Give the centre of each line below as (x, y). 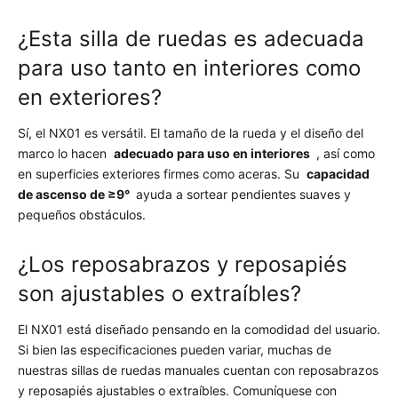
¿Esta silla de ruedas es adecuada (191, 39)
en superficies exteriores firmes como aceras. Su (162, 174)
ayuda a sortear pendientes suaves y (242, 194)
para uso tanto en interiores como (189, 68)
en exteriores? (90, 97)
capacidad (338, 174)
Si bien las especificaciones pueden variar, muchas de (175, 350)
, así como (344, 153)
